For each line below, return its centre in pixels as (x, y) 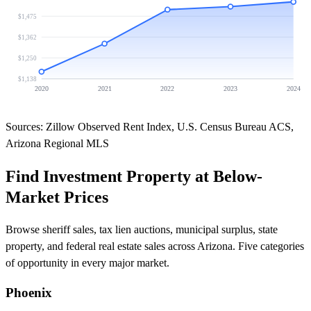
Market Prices (57, 197)
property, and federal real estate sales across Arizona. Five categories (155, 246)
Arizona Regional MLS (57, 144)
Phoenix (29, 292)
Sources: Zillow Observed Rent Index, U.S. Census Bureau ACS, (150, 127)
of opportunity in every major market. (87, 263)
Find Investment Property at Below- (134, 177)
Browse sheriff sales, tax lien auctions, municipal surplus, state (142, 230)
